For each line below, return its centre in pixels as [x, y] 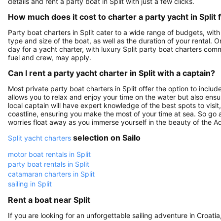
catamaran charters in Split [51, 174]
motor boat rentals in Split [49, 154]
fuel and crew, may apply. [50, 57]
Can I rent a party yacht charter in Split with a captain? [111, 73]
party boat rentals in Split [49, 164]
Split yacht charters [39, 138]
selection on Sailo [106, 137]
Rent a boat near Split [49, 200]
